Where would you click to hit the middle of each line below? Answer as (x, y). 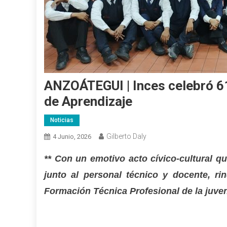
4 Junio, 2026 (72, 137)
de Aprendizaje (88, 101)
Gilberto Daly (126, 136)
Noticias (62, 120)
